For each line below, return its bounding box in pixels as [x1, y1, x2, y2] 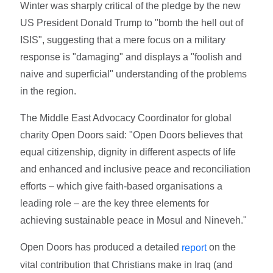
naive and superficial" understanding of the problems [20, 69, 247, 80]
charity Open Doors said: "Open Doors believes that [20, 130, 243, 141]
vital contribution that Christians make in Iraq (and [20, 260, 233, 271]
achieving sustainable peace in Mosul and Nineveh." [20, 215, 247, 226]
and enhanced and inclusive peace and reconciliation [20, 164, 251, 175]
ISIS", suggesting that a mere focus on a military [20, 35, 226, 46]
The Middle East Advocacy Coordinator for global [20, 113, 232, 124]
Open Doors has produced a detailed [20, 242, 182, 253]
